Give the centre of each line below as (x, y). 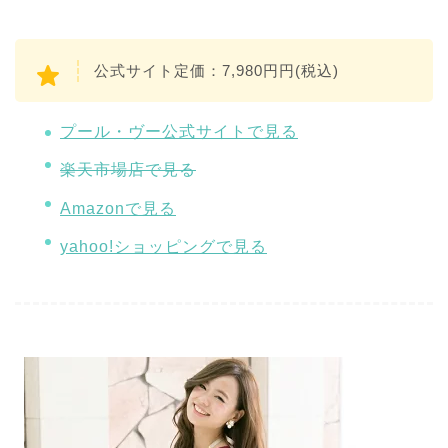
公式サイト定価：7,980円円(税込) (216, 70)
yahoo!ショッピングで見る (163, 246)
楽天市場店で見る (128, 170)
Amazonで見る (118, 208)
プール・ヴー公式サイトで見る (179, 132)
